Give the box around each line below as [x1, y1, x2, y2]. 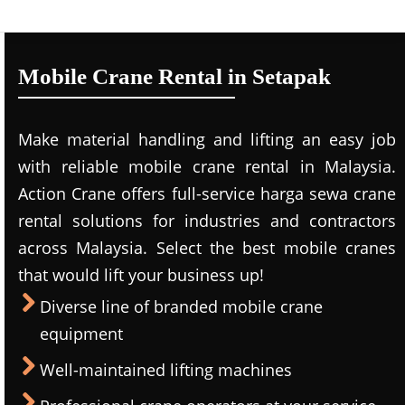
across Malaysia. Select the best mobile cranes [18, 237, 396, 259]
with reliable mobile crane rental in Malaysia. [18, 155, 396, 177]
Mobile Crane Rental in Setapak [18, 64, 331, 89]
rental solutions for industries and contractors [18, 210, 396, 231]
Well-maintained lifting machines [40, 359, 292, 381]
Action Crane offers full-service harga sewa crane [18, 183, 396, 204]
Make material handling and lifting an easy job [18, 128, 396, 150]
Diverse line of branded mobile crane [40, 296, 323, 317]
